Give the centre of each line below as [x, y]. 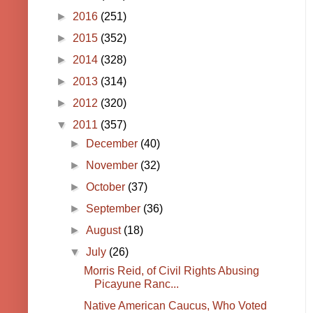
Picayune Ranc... [136, 284]
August [105, 231]
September [115, 209]
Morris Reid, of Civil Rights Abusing [171, 271]
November [114, 166]
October [107, 187]
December [114, 144]
